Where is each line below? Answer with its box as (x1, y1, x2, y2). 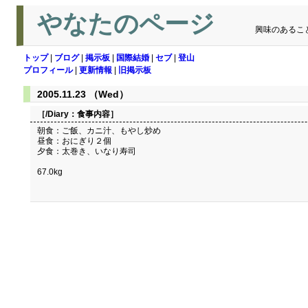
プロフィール (23, 65, 73, 75)
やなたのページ (37, 10, 221, 38)
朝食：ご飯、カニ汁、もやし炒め (37, 126, 161, 135)
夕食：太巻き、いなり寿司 (37, 146, 136, 156)
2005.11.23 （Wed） (37, 89, 129, 100)
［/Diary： (37, 109, 77, 119)
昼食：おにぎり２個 (37, 136, 111, 146)
